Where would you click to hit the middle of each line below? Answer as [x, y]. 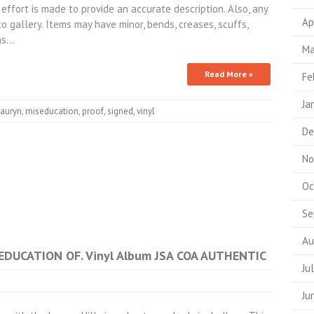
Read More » [228, 74]
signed [120, 111]
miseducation [52, 111]
